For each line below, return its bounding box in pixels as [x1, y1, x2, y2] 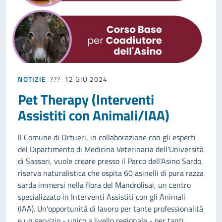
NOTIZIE [18, 74, 46, 85]
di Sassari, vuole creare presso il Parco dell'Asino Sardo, [18, 155, 203, 167]
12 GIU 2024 [64, 74, 108, 85]
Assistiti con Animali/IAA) [18, 105, 169, 126]
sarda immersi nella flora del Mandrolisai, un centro [18, 179, 191, 191]
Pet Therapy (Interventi [18, 89, 154, 111]
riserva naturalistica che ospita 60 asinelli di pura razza [18, 167, 204, 179]
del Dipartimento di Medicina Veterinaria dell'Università [18, 143, 204, 156]
